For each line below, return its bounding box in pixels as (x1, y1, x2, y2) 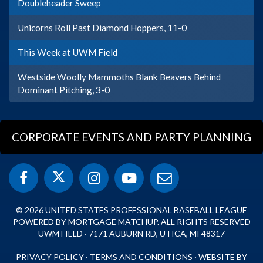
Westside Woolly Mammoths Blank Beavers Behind (18, 72, 221, 83)
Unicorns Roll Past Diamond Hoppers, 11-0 (18, 22, 187, 33)
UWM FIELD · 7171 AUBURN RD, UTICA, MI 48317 (38, 228, 225, 239)
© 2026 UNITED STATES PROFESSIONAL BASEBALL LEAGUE (16, 205, 247, 215)
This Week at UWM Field (18, 47, 117, 58)
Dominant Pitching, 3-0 (18, 85, 110, 96)
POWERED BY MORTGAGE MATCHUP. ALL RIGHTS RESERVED (12, 217, 251, 227)
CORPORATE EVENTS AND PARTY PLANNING (12, 130, 251, 144)
